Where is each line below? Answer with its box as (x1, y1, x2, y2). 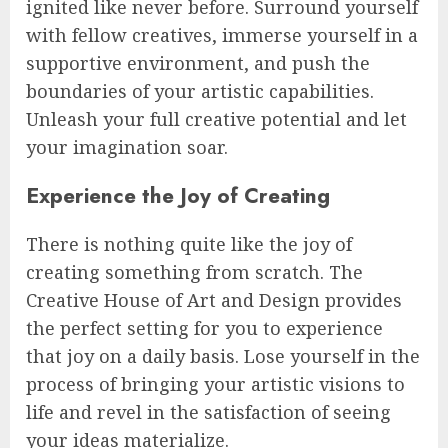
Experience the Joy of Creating (26, 180, 330, 212)
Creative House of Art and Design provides (26, 288, 402, 313)
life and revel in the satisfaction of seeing (26, 400, 391, 425)
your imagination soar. (26, 135, 228, 160)
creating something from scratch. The (26, 260, 363, 285)
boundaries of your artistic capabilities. (26, 79, 374, 104)
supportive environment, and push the (26, 51, 370, 76)
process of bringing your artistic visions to (26, 372, 405, 397)
